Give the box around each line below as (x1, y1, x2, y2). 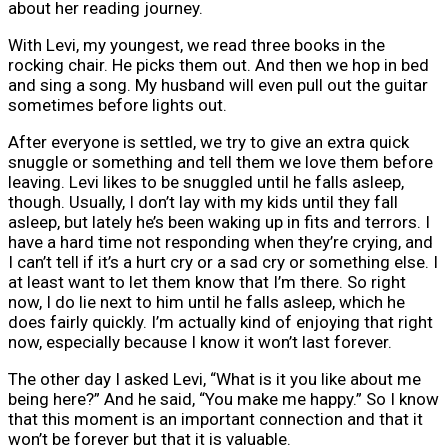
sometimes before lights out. (8, 95, 227, 116)
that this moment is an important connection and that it (8, 409, 423, 430)
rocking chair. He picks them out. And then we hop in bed (8, 55, 429, 76)
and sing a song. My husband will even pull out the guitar (8, 75, 428, 96)
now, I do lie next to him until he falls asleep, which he (8, 292, 405, 313)
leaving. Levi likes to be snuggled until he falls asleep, (8, 172, 404, 193)
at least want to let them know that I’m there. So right (8, 272, 406, 293)
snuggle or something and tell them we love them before (8, 152, 433, 173)
